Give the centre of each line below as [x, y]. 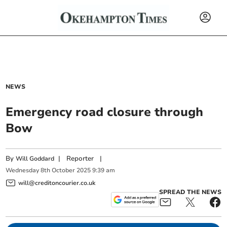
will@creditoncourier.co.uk [57, 183]
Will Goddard [35, 159]
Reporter [80, 159]
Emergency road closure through [105, 112]
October [64, 171]
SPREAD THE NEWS [190, 192]
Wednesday [23, 171]
